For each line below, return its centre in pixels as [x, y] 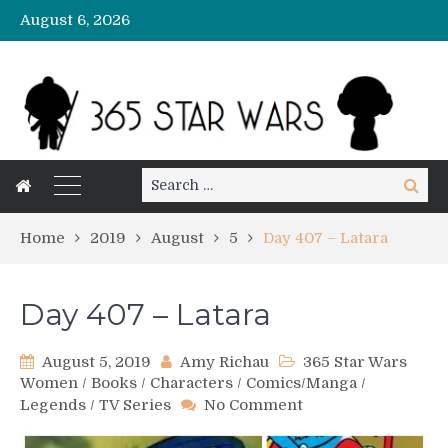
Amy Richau [224, 362]
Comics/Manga [301, 383]
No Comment [253, 405]
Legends [53, 405]
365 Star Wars [355, 362]
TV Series [135, 405]
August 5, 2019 [96, 362]
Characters [191, 383]
